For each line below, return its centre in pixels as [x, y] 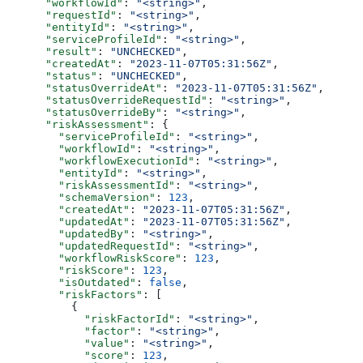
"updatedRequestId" [91, 246]
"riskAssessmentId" [91, 185]
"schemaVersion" [81, 197]
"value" [68, 343]
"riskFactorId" [91, 318]
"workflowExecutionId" [100, 160]
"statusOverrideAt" [84, 88]
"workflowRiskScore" [94, 258]
